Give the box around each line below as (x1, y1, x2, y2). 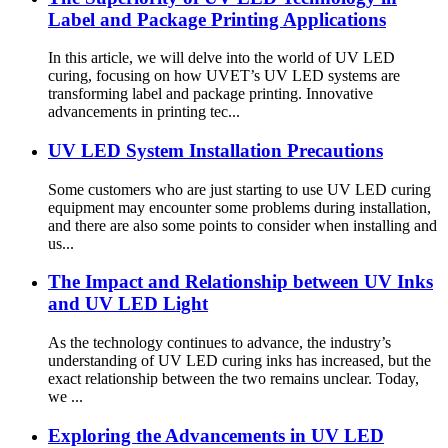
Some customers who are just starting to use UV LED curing (48, 180, 431, 198)
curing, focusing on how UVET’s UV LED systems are (48, 67, 400, 85)
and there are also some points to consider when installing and (48, 216, 437, 234)
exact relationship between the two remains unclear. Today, (48, 370, 419, 388)
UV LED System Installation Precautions (48, 140, 383, 162)
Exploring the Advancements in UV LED (48, 424, 384, 446)
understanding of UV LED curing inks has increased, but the (48, 352, 431, 370)
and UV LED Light (48, 293, 208, 315)
